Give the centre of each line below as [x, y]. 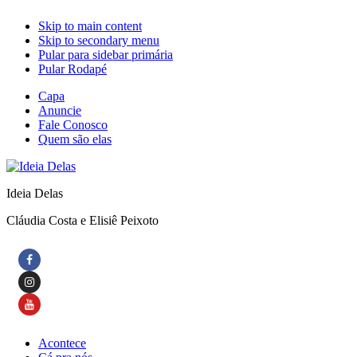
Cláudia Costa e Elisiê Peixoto [82, 220]
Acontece [62, 343]
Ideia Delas [35, 193]
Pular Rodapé [73, 69]
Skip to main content [90, 26]
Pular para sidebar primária [106, 55]
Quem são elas [75, 139]
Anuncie [60, 110]
